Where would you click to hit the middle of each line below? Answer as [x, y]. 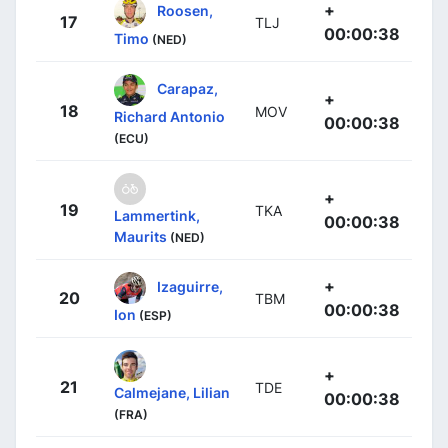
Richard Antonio [169, 116]
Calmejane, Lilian [172, 392]
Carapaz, [187, 88]
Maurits [140, 236]
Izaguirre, [190, 286]
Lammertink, [157, 215]
